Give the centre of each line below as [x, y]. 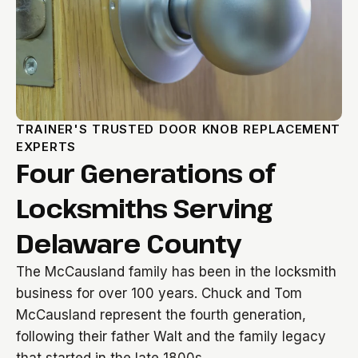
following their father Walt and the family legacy [171, 336]
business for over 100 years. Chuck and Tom [159, 293]
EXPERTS [46, 147]
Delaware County [129, 243]
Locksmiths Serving [144, 208]
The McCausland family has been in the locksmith [176, 272]
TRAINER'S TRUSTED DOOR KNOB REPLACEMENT [179, 129]
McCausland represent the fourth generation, [161, 315]
